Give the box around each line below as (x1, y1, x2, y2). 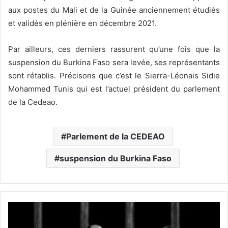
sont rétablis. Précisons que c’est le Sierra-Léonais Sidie (8, 71, 220, 81)
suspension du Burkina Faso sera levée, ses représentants (8, 58, 220, 68)
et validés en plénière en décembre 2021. (8, 18, 157, 28)
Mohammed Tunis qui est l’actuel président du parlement (8, 84, 220, 94)
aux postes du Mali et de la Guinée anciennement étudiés (8, 5, 220, 15)
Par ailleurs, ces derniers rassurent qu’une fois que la (8, 44, 220, 54)
